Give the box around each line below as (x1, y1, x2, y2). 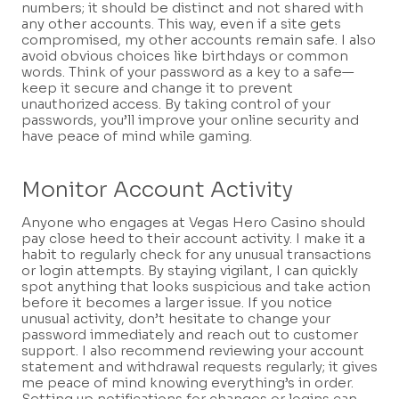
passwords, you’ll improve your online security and (21, 111, 359, 129)
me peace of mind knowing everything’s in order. (21, 374, 354, 392)
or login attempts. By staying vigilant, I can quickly (21, 262, 358, 280)
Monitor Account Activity (21, 176, 293, 204)
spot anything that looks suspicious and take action (21, 278, 370, 296)
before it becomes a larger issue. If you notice (21, 294, 332, 312)
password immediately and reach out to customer (21, 326, 358, 344)
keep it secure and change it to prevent (21, 79, 293, 97)
